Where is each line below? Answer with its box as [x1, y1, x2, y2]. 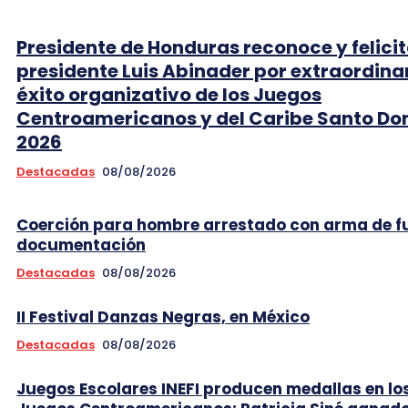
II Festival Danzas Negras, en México [16, 305, 310, 328]
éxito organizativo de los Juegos [16, 81, 321, 107]
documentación [16, 233, 146, 256]
